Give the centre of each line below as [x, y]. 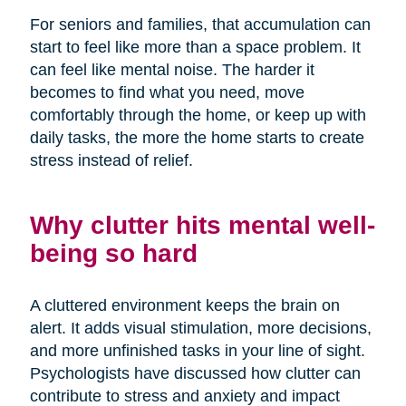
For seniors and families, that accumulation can [200, 24]
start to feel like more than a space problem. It [195, 47]
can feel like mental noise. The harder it [172, 69]
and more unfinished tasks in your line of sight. [197, 350]
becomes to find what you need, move [167, 92]
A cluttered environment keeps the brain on [184, 305]
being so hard [113, 252]
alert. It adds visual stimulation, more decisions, [200, 328]
